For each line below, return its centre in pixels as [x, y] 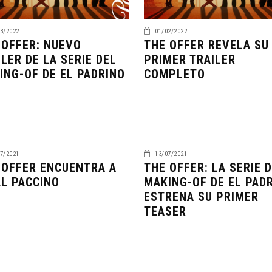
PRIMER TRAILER [189, 59]
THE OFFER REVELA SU [206, 45]
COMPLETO [174, 74]
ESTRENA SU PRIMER [201, 196]
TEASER [165, 211]
